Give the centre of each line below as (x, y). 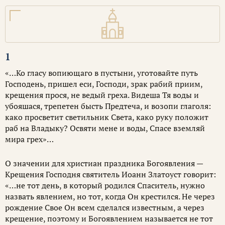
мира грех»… (29, 139)
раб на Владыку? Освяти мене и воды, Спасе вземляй (105, 128)
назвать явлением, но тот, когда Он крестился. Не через (110, 196)
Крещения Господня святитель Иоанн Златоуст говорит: (110, 174)
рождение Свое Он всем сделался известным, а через (105, 207)
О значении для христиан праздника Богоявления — (104, 163)
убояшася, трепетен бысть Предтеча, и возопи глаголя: (108, 106)
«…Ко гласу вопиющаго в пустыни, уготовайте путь (101, 73)
